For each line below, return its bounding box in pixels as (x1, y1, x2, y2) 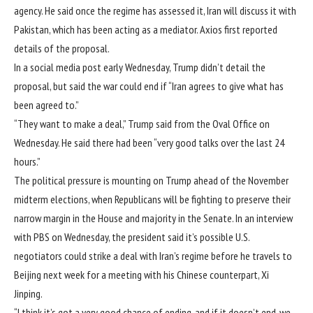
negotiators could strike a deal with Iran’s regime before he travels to (14, 249, 292, 263)
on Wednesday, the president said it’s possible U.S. (50, 230, 249, 245)
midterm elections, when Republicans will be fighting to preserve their (14, 192, 291, 207)
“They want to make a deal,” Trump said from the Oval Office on (14, 117, 270, 131)
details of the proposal (14, 41, 108, 56)
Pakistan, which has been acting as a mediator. (14, 22, 200, 37)
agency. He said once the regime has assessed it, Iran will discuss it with (14, 3, 296, 18)
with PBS (14, 230, 50, 245)
